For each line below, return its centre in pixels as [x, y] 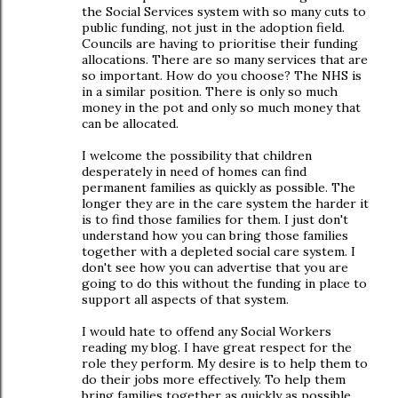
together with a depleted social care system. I [219, 251]
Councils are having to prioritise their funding [220, 44]
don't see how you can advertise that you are [215, 267]
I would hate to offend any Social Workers [207, 331]
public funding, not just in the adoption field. [213, 28]
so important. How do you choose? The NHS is [222, 76]
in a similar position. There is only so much [210, 92]
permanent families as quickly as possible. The [219, 187]
